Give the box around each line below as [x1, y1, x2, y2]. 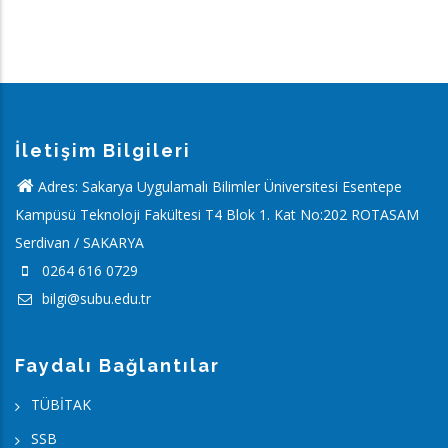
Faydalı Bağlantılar [15, 355, 220, 376]
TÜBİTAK [31, 395, 91, 414]
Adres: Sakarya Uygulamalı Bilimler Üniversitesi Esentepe [38, 177, 402, 196]
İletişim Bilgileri [15, 140, 191, 161]
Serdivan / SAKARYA [15, 233, 144, 252]
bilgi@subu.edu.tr [38, 289, 151, 308]
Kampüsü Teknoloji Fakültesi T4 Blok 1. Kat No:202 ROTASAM [15, 205, 419, 224]
